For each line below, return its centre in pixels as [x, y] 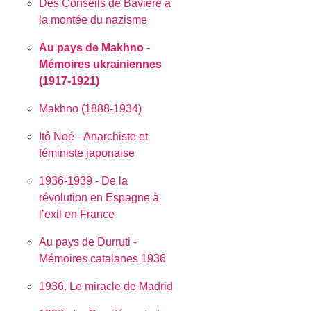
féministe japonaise [87, 153]
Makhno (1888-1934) [91, 108]
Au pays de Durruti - [88, 242]
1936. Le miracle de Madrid [106, 286]
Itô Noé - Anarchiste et [94, 136]
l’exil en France [77, 214]
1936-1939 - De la [84, 180]
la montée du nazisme [93, 19]
